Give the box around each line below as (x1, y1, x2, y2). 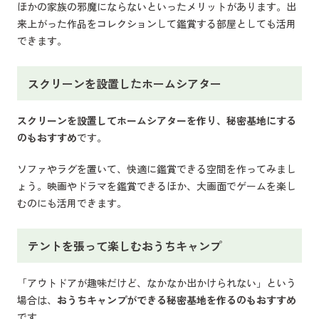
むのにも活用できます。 (17, 195, 127, 210)
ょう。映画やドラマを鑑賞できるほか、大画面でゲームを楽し (17, 178, 296, 193)
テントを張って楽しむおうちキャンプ (28, 236, 221, 254)
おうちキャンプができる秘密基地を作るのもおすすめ (57, 292, 296, 307)
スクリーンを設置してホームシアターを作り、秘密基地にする (17, 113, 296, 127)
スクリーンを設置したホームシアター (28, 74, 221, 92)
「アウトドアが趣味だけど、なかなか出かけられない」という (17, 275, 296, 290)
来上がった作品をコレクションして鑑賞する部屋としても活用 (17, 16, 296, 31)
